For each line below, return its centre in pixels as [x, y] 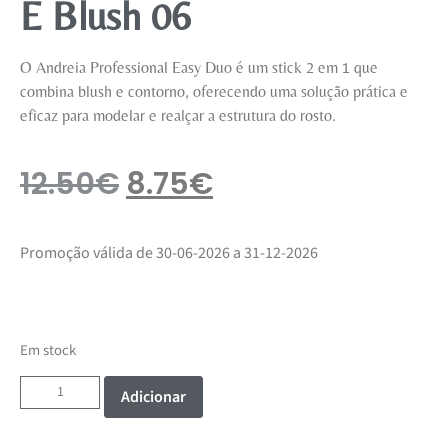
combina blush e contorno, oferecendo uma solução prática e [214, 91]
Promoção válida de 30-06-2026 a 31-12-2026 [169, 253]
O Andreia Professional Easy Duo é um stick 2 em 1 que [199, 67]
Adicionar [153, 397]
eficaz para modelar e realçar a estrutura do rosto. [178, 115]
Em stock [48, 350]
